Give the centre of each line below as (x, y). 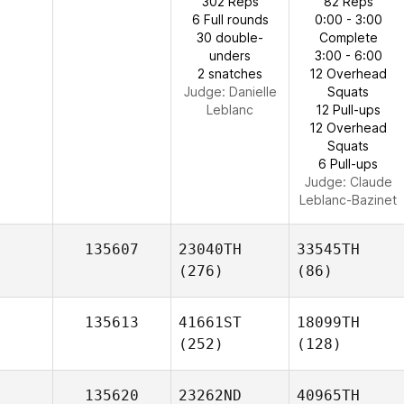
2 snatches (230, 73)
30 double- (230, 37)
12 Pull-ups (348, 110)
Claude (371, 182)
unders (230, 55)
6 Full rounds (230, 19)
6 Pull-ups (348, 164)
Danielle (252, 92)
